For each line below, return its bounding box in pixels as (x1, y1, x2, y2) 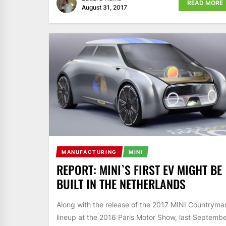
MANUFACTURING (61, 149, 117, 155)
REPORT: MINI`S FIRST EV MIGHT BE (56, 160, 222, 179)
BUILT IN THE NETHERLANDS (56, 175, 186, 193)
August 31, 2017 (82, 4, 127, 12)
